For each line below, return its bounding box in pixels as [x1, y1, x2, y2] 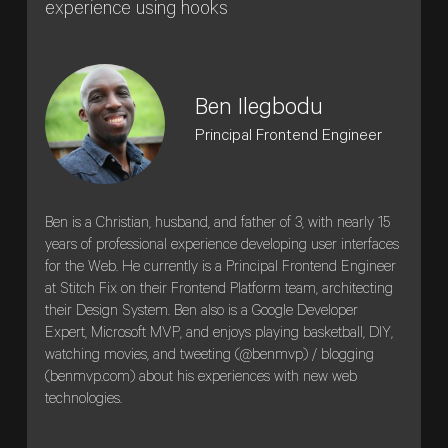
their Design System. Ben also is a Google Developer [44, 303, 358, 321]
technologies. [44, 391, 122, 409]
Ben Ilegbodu [194, 97, 323, 124]
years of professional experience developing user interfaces [44, 237, 399, 255]
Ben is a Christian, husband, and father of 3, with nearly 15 [44, 215, 390, 233]
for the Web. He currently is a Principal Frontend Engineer [44, 259, 396, 277]
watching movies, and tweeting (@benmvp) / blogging [44, 347, 374, 365]
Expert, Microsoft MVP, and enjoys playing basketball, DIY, [44, 325, 393, 343]
